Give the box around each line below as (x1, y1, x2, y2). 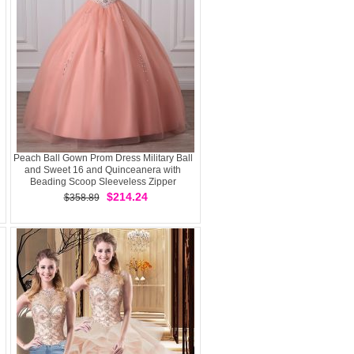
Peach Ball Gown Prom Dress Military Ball (13, 153, 193, 164)
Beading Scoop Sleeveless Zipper (29, 176, 176, 187)
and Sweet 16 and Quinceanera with (24, 164, 181, 175)
